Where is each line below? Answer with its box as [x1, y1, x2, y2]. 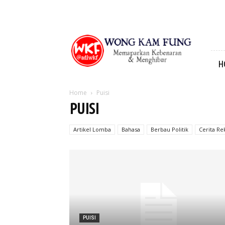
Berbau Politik [151, 126, 188, 133]
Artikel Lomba [73, 126, 111, 133]
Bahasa [122, 126, 140, 133]
